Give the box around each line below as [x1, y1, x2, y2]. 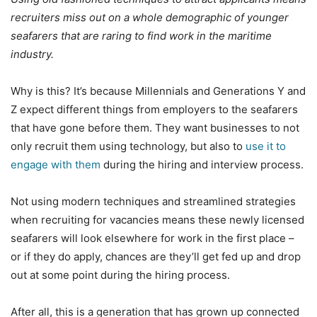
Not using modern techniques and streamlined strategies [11, 194, 296, 208]
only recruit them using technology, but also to [11, 139, 246, 153]
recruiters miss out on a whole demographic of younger [11, 10, 289, 24]
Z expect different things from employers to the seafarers [11, 102, 298, 116]
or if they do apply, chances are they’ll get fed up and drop [11, 249, 301, 263]
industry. [11, 47, 54, 61]
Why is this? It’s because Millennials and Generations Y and [11, 83, 306, 98]
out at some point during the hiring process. [11, 267, 230, 282]
